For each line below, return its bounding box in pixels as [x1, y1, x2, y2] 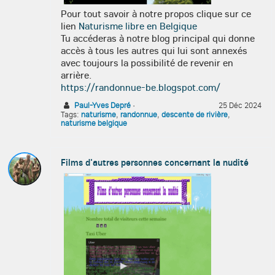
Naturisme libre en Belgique [79, 20, 197, 32]
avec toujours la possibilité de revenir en [61, 56, 233, 69]
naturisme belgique [61, 118, 127, 128]
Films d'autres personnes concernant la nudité [61, 156, 249, 168]
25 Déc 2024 [219, 100, 261, 110]
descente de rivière [161, 109, 228, 119]
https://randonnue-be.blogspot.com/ [61, 81, 220, 93]
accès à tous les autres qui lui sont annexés [61, 44, 247, 56]
